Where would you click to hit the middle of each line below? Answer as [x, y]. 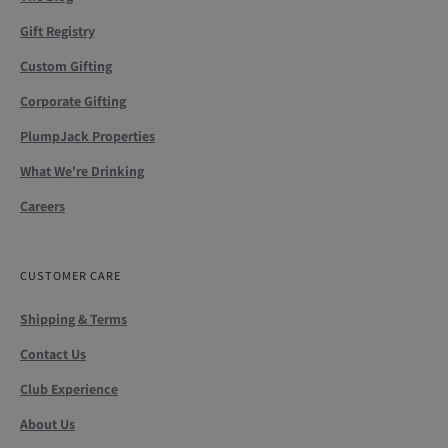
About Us [47, 424]
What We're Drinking [82, 170]
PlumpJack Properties [87, 135]
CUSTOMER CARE [70, 275]
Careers [42, 205]
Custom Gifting [66, 65]
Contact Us [53, 354]
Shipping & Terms [73, 319]
